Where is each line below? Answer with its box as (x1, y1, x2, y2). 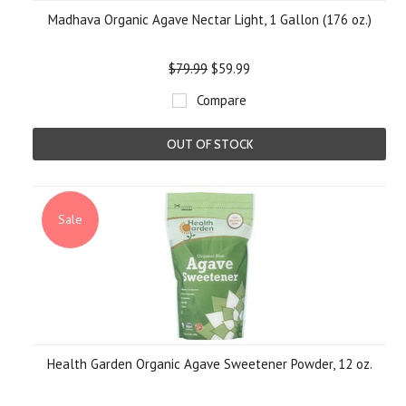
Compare (197, 92, 246, 109)
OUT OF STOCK (166, 137, 253, 151)
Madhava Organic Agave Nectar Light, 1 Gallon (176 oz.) (47, 11, 372, 28)
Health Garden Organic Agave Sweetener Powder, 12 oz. (46, 355, 372, 372)
